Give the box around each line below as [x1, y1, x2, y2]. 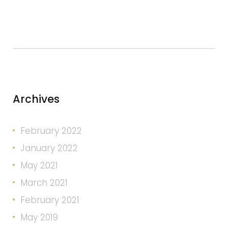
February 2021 [20, 194, 79, 206]
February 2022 [20, 125, 82, 137]
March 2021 [20, 177, 68, 189]
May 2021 [20, 159, 58, 172]
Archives [13, 92, 60, 106]
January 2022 [20, 142, 78, 154]
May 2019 [20, 211, 58, 223]
